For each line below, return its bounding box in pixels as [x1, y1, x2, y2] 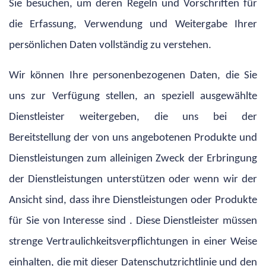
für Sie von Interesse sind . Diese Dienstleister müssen [9, 215, 257, 227]
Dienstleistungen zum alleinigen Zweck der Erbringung [9, 153, 257, 164]
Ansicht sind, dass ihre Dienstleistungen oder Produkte [9, 194, 257, 206]
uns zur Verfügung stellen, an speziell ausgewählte [9, 90, 257, 102]
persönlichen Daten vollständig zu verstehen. [9, 39, 211, 51]
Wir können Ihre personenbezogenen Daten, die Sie [9, 69, 257, 81]
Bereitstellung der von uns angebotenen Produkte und [9, 132, 257, 144]
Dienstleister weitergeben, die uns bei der [9, 111, 257, 123]
